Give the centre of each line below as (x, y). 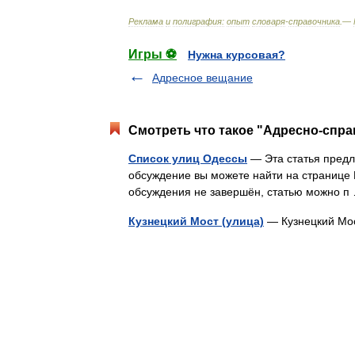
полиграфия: (198, 21)
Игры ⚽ (153, 54)
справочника (314, 21)
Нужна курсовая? (237, 55)
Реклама (146, 21)
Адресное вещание (202, 78)
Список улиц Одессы (188, 158)
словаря (269, 21)
